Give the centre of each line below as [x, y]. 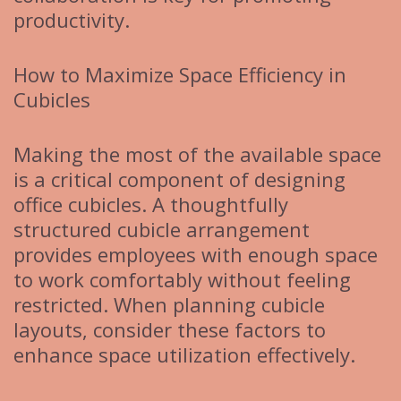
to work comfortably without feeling [182, 280]
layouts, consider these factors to [170, 330]
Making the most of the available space [197, 154]
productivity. [72, 20]
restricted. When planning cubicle [169, 305]
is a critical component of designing [179, 179]
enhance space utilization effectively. [184, 355]
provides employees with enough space [196, 255]
